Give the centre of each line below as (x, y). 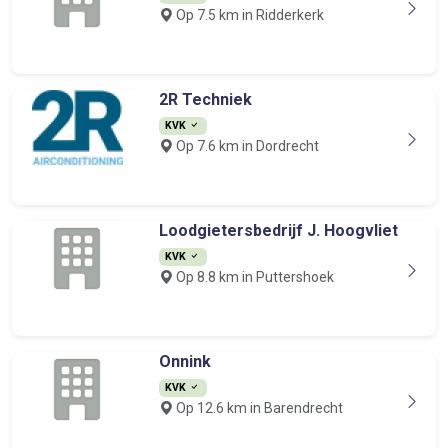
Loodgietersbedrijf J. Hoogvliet (278, 230)
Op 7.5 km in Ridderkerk (248, 15)
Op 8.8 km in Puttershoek (253, 277)
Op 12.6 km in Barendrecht (257, 408)
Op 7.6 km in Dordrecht (245, 146)
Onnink (184, 361)
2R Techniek (205, 99)
